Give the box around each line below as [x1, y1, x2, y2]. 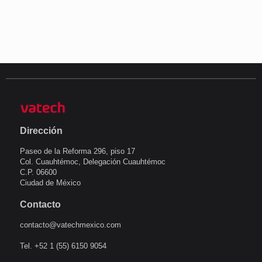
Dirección [20, 125, 63, 136]
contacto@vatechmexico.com [20, 220, 121, 229]
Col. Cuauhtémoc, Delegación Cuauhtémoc [20, 157, 166, 166]
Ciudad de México [20, 178, 81, 187]
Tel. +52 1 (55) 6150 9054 [20, 241, 106, 250]
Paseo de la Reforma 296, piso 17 [20, 146, 135, 156]
